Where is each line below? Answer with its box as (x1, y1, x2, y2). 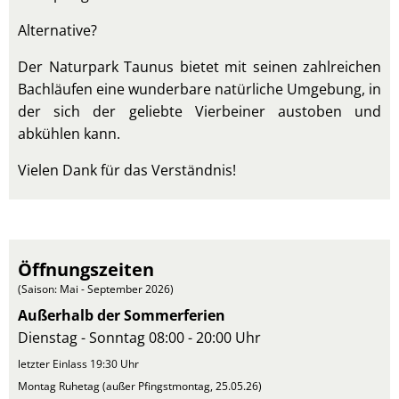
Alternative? (18, 20, 97, 40)
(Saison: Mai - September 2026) (18, 281, 174, 297)
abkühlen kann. (18, 124, 120, 143)
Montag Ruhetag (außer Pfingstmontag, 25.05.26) (18, 379, 262, 394)
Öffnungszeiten (18, 257, 154, 281)
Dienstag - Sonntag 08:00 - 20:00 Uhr (18, 328, 261, 347)
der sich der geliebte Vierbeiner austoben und (18, 102, 381, 121)
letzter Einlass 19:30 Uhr (18, 356, 139, 371)
